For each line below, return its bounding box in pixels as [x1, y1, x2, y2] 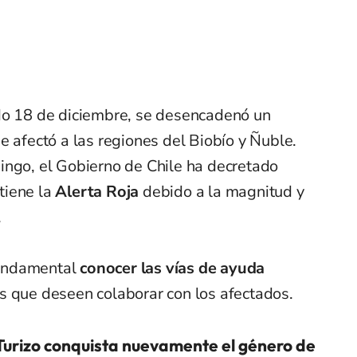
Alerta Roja [55, 181, 139, 203]
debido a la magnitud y [139, 181, 304, 203]
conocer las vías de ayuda [80, 257, 265, 280]
